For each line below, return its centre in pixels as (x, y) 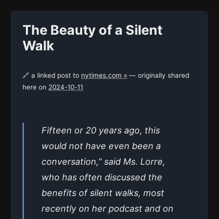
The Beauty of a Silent (92, 30)
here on (35, 87)
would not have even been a (101, 146)
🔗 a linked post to (52, 75)
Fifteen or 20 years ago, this (101, 130)
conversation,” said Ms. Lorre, (103, 161)
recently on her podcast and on (108, 208)
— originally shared (158, 75)
